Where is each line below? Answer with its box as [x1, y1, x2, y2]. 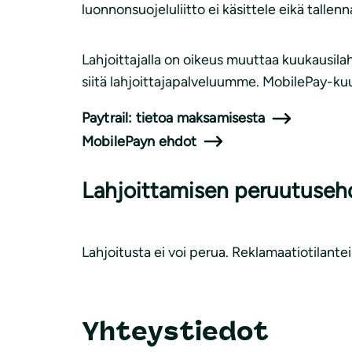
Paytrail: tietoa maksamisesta [82, 109, 266, 127]
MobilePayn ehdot [82, 132, 197, 150]
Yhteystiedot [82, 315, 269, 347]
